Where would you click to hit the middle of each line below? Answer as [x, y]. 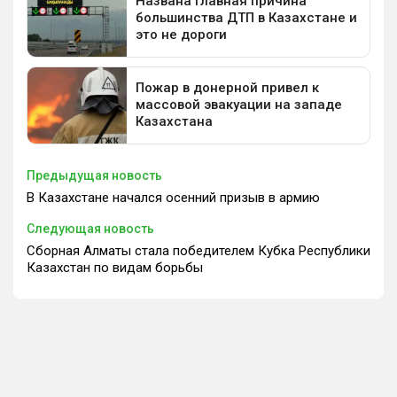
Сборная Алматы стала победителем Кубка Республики [198, 250]
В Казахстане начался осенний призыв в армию [173, 197]
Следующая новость [90, 228]
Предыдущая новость [94, 175]
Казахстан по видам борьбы [115, 267]
